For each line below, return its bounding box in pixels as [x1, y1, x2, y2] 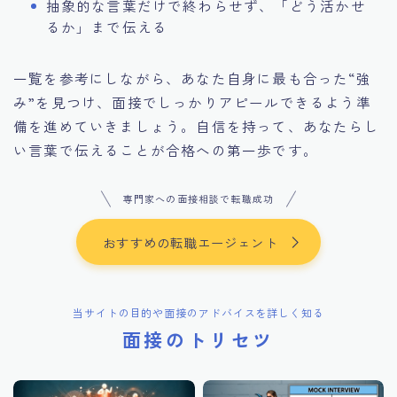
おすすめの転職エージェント [103, 232, 278, 252]
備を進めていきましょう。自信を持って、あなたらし [13, 116, 379, 136]
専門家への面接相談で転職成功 [122, 191, 275, 206]
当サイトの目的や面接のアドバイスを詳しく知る [73, 305, 324, 321]
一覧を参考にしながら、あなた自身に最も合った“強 [13, 68, 371, 89]
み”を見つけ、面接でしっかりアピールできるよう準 [13, 92, 371, 113]
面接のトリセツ [121, 326, 276, 354]
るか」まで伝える [45, 17, 168, 37]
